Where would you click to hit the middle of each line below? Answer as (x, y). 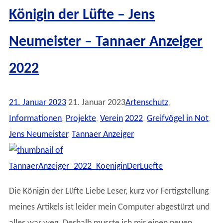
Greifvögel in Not (178, 118)
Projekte (81, 118)
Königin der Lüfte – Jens (82, 15)
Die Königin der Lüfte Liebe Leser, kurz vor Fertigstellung (109, 191)
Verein (111, 118)
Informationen (35, 118)
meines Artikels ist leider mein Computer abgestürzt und (109, 207)
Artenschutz (147, 103)
